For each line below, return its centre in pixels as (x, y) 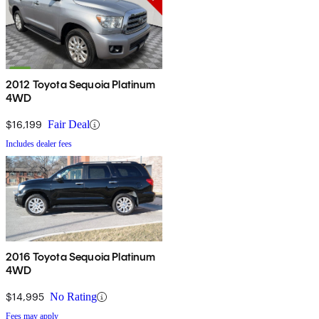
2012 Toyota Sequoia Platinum (81, 85)
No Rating (73, 297)
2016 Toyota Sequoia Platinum (81, 257)
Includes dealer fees (39, 144)
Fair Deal (69, 125)
